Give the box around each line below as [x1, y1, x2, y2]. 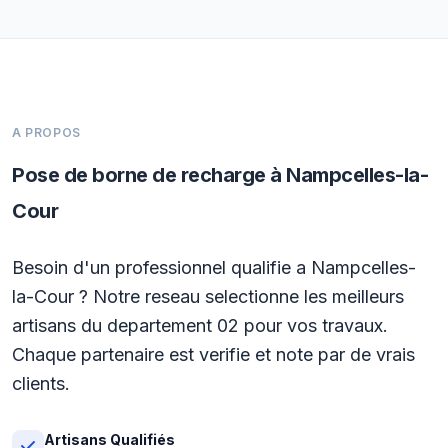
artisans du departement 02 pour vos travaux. [12, 315, 388, 336]
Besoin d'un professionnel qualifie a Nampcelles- [12, 257, 416, 278]
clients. [12, 373, 70, 394]
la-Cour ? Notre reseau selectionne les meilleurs [12, 286, 404, 307]
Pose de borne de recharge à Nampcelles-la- [12, 163, 428, 187]
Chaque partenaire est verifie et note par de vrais [12, 344, 415, 365]
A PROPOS [12, 125, 81, 140]
